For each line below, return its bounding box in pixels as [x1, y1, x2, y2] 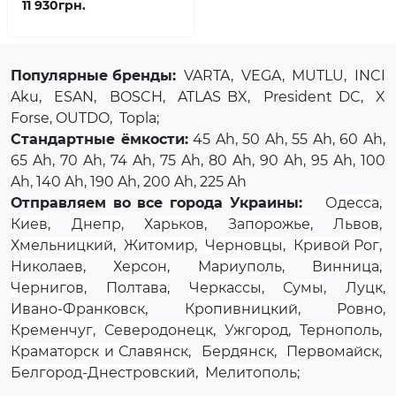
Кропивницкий [184, 301, 298, 317]
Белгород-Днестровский [11, 364, 195, 381]
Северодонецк [104, 322, 213, 339]
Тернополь [300, 322, 379, 339]
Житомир [123, 237, 194, 254]
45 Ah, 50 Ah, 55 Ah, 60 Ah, [187, 131, 386, 148]
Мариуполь [197, 258, 282, 275]
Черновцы [204, 237, 283, 254]
